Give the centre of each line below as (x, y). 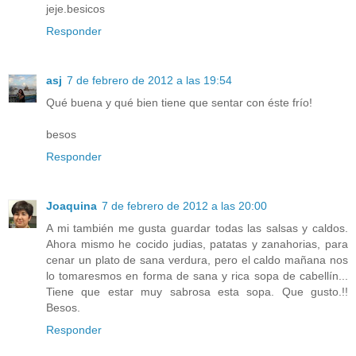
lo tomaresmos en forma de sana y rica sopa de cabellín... (197, 275)
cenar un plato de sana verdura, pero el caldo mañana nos (197, 259)
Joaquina (72, 205)
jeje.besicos (75, 8)
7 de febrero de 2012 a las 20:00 (184, 205)
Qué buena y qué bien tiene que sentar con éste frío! (179, 102)
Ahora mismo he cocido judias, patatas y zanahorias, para (197, 244)
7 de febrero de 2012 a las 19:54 (149, 80)
